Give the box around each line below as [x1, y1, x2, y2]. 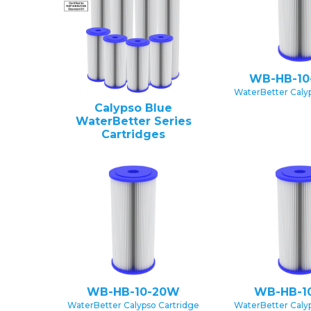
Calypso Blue [94, 101, 172, 115]
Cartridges [101, 128, 165, 142]
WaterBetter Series [75, 115, 192, 128]
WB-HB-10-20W [87, 285, 180, 299]
